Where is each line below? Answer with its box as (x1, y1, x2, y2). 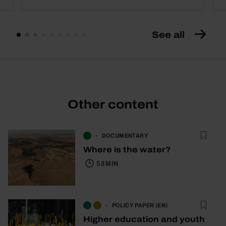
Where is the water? (83, 145, 171, 154)
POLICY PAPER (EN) (111, 201, 168, 209)
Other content (67, 98, 158, 111)
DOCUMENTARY (101, 132, 148, 140)
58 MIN (96, 160, 119, 168)
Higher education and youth (83, 215, 205, 224)
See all (152, 30, 185, 40)
